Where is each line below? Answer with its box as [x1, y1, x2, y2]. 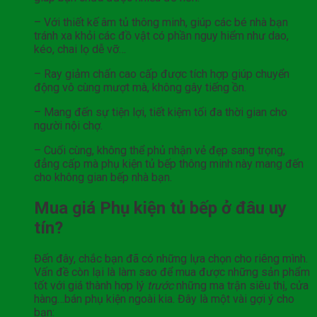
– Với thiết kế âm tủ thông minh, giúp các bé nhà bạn [34, 16, 288, 30]
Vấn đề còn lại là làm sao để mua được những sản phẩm [34, 265, 310, 279]
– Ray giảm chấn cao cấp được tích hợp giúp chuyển [34, 67, 289, 81]
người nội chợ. [34, 119, 103, 133]
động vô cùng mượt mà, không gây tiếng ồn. [34, 81, 246, 95]
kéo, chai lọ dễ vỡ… [34, 42, 126, 57]
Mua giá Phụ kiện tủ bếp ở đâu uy [34, 198, 287, 219]
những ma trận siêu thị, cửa [176, 279, 309, 293]
